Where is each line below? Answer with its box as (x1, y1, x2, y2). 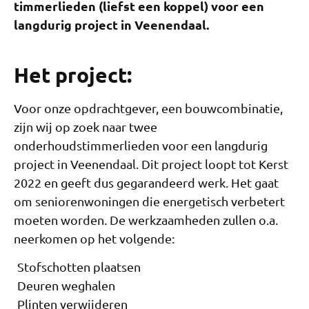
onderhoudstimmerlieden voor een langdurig (14, 137, 268, 152)
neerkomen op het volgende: (14, 230, 175, 246)
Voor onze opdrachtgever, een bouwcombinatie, (14, 100, 283, 115)
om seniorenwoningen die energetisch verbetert (14, 193, 285, 208)
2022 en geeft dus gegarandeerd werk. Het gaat (14, 175, 279, 190)
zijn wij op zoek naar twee (14, 119, 157, 134)
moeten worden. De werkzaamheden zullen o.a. (14, 212, 278, 227)
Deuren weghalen (17, 278, 115, 293)
